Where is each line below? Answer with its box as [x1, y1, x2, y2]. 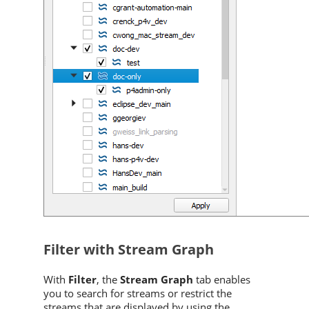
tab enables [193, 272, 250, 287]
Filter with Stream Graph [43, 240, 214, 259]
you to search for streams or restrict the [43, 286, 232, 301]
